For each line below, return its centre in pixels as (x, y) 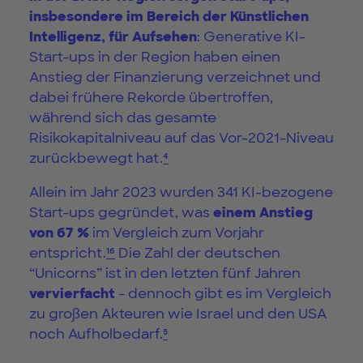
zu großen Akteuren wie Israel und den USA (178, 313)
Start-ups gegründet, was (121, 212)
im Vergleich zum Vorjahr (177, 232)
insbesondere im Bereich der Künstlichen (169, 16)
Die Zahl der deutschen (198, 252)
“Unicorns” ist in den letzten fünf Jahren (165, 273)
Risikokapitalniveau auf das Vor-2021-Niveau (181, 137)
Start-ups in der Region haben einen (155, 56)
